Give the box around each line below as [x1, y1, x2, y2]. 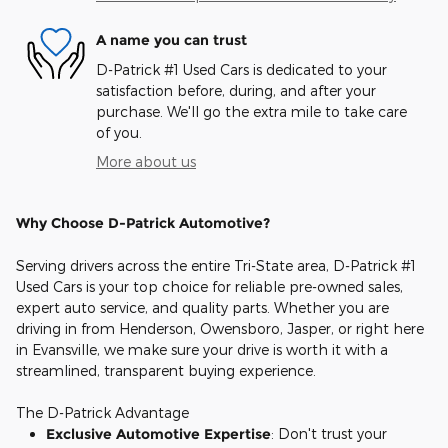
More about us [96, 153, 196, 171]
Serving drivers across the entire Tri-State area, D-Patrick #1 [16, 257, 416, 275]
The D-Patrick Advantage [16, 404, 189, 422]
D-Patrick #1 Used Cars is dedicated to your [96, 61, 387, 79]
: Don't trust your [271, 425, 387, 443]
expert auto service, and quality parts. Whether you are [16, 299, 389, 317]
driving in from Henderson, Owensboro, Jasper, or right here [16, 320, 424, 338]
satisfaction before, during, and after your [96, 82, 376, 100]
